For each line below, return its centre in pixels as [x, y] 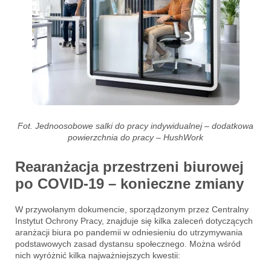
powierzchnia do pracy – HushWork [135, 137]
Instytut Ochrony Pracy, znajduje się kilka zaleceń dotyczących [134, 221]
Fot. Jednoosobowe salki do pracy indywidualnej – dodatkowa [135, 126]
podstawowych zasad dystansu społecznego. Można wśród [128, 244]
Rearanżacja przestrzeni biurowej [129, 166]
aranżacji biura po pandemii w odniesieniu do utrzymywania [129, 233]
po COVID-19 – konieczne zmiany [129, 183]
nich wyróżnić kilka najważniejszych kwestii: [98, 256]
